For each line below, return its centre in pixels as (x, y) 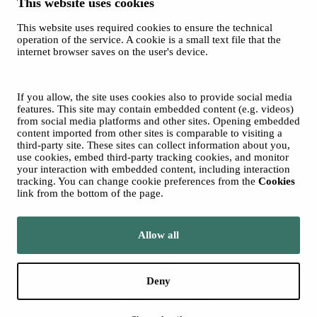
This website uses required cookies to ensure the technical (145, 28)
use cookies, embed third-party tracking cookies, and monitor (153, 157)
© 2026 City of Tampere (89, 91)
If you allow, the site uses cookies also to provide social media (155, 97)
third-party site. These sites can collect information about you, (154, 145)
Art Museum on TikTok (87, 67)
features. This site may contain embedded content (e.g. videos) (155, 109)
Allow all (158, 235)
